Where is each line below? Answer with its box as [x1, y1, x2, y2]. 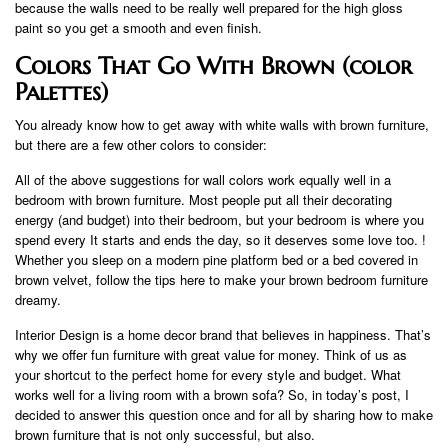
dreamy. [15, 290, 61, 310]
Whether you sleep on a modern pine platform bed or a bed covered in [15, 250, 418, 270]
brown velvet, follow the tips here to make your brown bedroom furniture [15, 270, 428, 290]
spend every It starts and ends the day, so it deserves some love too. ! [15, 230, 426, 250]
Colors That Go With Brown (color [15, 51, 412, 82]
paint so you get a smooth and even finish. [15, 18, 262, 38]
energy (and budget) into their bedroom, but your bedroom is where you [15, 210, 424, 230]
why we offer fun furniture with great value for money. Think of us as [15, 345, 407, 365]
